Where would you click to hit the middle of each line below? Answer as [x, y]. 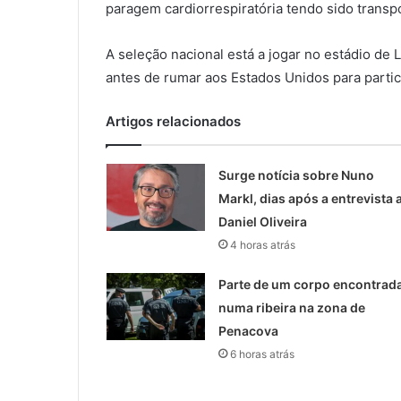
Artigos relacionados [173, 122]
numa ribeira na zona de [291, 308]
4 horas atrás [262, 245]
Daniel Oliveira [262, 222]
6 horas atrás [262, 354]
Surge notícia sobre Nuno [296, 175]
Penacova [248, 331]
